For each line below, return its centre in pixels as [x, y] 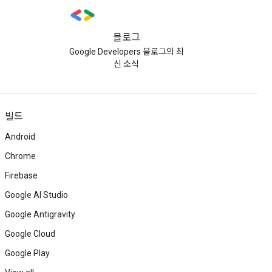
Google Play [27, 253]
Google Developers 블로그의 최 [126, 52]
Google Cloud [30, 234]
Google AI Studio [36, 195]
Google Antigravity [40, 214]
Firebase [21, 175]
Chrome [20, 156]
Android [20, 137]
